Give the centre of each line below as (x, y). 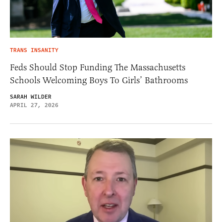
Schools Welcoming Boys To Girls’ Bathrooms (99, 80)
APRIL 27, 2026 (34, 105)
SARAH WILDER (31, 97)
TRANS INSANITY (34, 50)
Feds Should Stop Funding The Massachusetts (98, 67)
